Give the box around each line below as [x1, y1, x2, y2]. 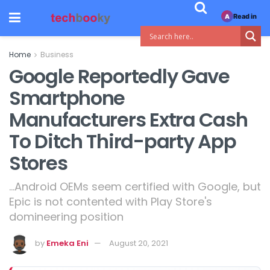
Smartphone [9, 84, 125, 111]
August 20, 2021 [109, 237, 168, 249]
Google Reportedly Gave [9, 63, 230, 90]
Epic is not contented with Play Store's [9, 193, 212, 209]
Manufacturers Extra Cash [9, 106, 248, 133]
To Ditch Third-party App [9, 128, 236, 155]
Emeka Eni [46, 237, 89, 249]
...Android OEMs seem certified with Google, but [9, 178, 261, 194]
